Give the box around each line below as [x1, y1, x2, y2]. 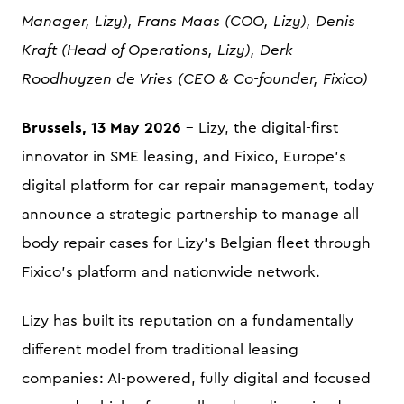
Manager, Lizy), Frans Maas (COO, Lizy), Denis [22, 14, 355, 29]
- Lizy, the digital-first [181, 120, 338, 135]
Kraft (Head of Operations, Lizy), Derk [22, 42, 293, 58]
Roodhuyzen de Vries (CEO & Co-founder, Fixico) [22, 71, 368, 87]
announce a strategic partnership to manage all [22, 207, 359, 222]
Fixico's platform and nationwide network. [22, 264, 320, 280]
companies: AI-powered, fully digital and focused [22, 371, 371, 386]
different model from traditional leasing [22, 342, 298, 357]
